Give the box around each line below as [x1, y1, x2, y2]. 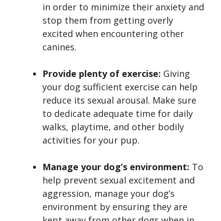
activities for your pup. [42, 134, 140, 147]
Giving [161, 68, 190, 80]
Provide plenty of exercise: [42, 68, 161, 80]
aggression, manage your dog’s [42, 187, 175, 200]
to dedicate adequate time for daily [42, 108, 193, 120]
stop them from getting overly [42, 14, 173, 27]
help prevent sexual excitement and [42, 174, 195, 186]
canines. [42, 41, 76, 53]
